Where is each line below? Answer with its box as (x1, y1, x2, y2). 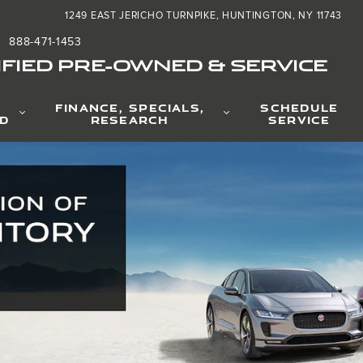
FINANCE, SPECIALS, (55, 99, 205, 115)
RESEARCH (90, 111, 169, 127)
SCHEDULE (260, 99, 339, 115)
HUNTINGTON (221, 11, 293, 21)
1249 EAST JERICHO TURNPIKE (65, 11, 216, 21)
